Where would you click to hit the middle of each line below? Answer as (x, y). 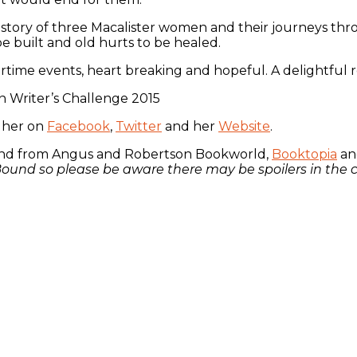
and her (190, 126)
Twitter (139, 126)
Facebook (78, 126)
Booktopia (304, 154)
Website (244, 126)
